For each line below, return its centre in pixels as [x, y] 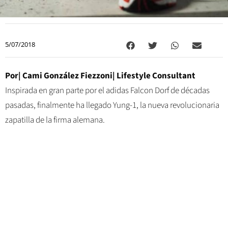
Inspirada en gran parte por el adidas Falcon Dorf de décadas [107, 91]
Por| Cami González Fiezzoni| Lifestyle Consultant [100, 76]
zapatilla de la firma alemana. [55, 120]
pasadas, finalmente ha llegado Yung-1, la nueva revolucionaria [112, 106]
